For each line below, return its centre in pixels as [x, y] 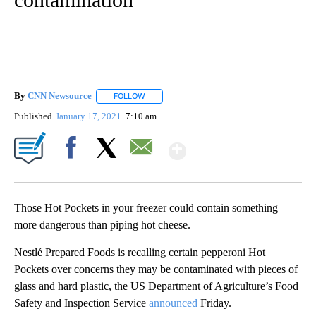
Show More [241, 145]
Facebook [74, 171]
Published [33, 116]
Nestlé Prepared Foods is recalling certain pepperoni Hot [140, 252]
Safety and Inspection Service [81, 303]
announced [173, 303]
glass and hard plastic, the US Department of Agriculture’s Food [156, 286]
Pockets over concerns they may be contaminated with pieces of [156, 269]
